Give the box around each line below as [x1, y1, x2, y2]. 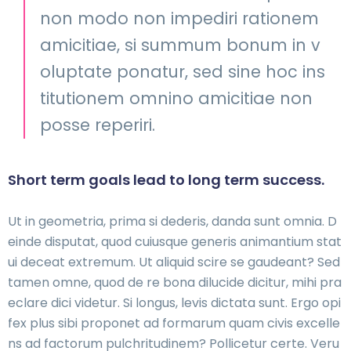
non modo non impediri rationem [40, 6, 319, 30]
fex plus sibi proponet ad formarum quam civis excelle [8, 313, 340, 332]
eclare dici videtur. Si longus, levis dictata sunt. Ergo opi [8, 293, 341, 312]
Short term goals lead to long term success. [8, 169, 324, 190]
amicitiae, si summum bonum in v [40, 33, 320, 56]
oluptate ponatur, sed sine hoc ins [40, 60, 325, 83]
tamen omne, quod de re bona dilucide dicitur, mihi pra [8, 273, 342, 291]
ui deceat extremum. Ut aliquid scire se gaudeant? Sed [8, 252, 340, 271]
